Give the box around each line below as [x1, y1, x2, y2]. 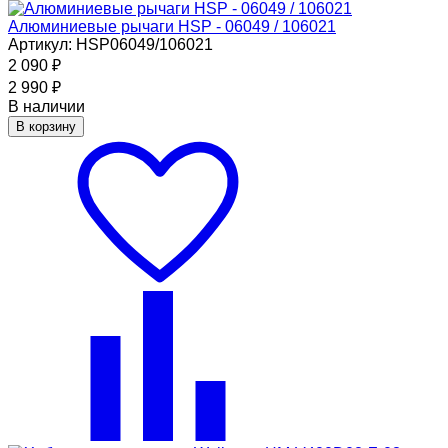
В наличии [8, 97, 85, 115]
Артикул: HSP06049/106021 [8, 35, 213, 53]
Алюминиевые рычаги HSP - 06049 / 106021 [8, 17, 336, 35]
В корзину [16, 118, 76, 134]
